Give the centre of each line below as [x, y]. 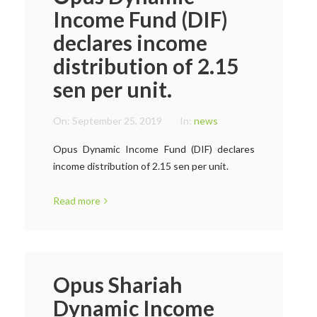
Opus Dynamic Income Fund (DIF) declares [154, 149]
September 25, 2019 [117, 121]
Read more [77, 201]
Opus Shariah [118, 284]
